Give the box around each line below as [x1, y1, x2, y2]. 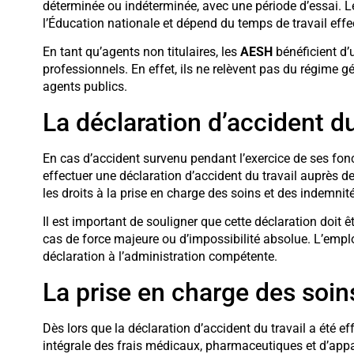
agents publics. [42, 79, 127, 95]
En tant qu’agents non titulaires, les [42, 44, 240, 60]
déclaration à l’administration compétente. [42, 249, 277, 265]
